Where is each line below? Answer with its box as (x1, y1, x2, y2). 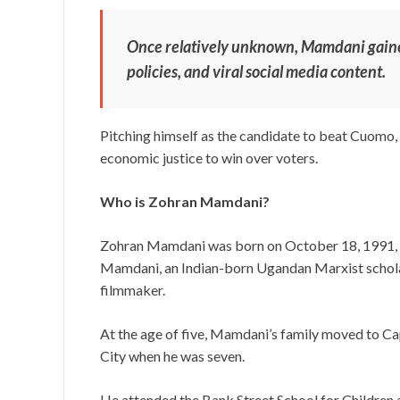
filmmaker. (100, 281, 165, 299)
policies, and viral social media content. (127, 62, 386, 82)
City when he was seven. (100, 347, 245, 365)
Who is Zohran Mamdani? (100, 193, 270, 211)
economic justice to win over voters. (100, 149, 318, 167)
